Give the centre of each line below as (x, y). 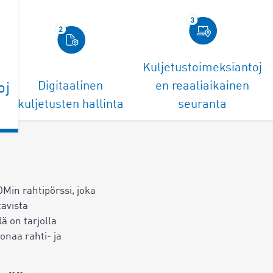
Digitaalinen (71, 86)
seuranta (203, 105)
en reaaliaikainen (203, 86)
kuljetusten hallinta (70, 105)
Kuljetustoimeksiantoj (203, 68)
